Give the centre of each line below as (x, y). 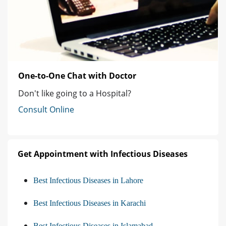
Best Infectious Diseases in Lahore (88, 181)
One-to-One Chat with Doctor (77, 76)
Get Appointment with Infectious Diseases (103, 154)
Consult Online (46, 110)
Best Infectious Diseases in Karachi (90, 203)
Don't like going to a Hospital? (75, 94)
